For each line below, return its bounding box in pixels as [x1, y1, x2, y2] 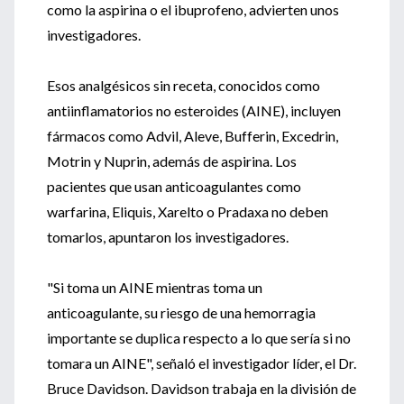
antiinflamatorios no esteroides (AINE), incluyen [47, 102, 341, 119]
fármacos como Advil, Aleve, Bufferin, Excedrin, [47, 127, 338, 144]
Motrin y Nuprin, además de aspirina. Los [47, 152, 297, 170]
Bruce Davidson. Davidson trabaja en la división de [47, 380, 356, 397]
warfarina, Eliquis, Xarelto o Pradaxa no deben [47, 203, 328, 220]
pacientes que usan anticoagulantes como [47, 178, 301, 195]
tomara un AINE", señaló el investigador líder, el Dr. [47, 354, 356, 372]
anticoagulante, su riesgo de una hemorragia [47, 304, 316, 321]
